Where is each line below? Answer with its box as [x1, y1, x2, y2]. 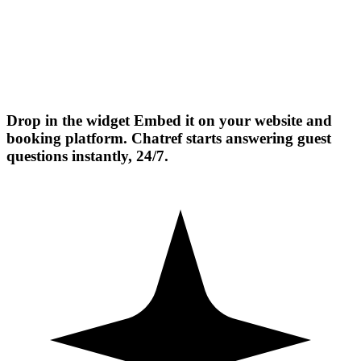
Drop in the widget [6, 112, 130, 130]
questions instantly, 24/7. [6, 147, 168, 165]
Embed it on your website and [134, 112, 332, 130]
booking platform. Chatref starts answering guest [6, 130, 331, 147]
